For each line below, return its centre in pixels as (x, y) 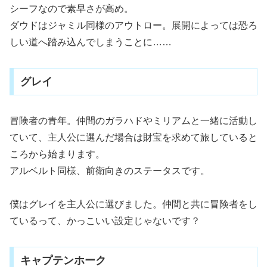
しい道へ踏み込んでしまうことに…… (91, 42)
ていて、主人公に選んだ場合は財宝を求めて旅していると (133, 137)
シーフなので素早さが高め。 (72, 9)
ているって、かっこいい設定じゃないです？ (105, 221)
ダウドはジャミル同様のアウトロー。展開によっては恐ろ (133, 26)
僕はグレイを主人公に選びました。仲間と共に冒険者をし (133, 204)
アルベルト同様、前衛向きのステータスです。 (110, 170)
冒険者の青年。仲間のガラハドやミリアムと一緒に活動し (133, 120)
